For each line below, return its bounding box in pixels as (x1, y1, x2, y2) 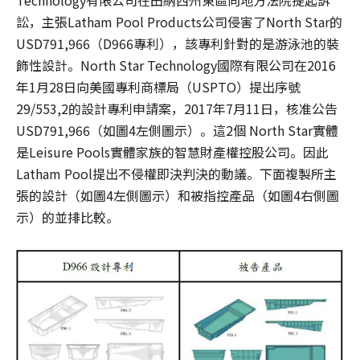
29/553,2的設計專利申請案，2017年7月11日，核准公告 (16, 99, 337, 119)
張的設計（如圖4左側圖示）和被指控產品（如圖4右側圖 (16, 186, 339, 206)
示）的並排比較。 (16, 207, 119, 227)
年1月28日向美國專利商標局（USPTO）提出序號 (16, 77, 301, 97)
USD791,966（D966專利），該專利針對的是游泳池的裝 (16, 34, 339, 54)
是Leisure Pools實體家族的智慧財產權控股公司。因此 (16, 142, 329, 162)
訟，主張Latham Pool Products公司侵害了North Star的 (16, 12, 342, 32)
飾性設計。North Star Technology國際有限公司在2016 (16, 55, 336, 76)
